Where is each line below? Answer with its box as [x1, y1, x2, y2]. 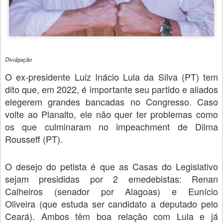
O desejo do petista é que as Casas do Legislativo [5, 159, 218, 173]
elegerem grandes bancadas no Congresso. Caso [5, 95, 218, 108]
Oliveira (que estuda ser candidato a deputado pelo [5, 197, 218, 210]
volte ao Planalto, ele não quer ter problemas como [5, 107, 218, 120]
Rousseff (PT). [5, 132, 63, 145]
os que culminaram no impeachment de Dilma [5, 119, 218, 133]
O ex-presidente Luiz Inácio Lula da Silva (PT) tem [5, 70, 218, 83]
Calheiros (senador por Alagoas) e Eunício [5, 184, 218, 198]
